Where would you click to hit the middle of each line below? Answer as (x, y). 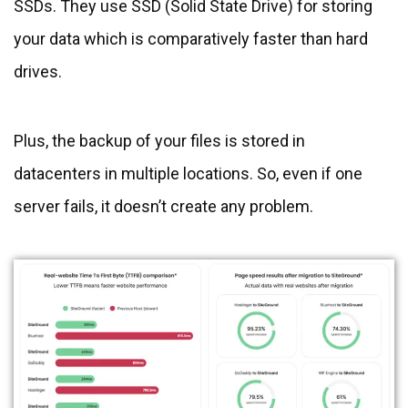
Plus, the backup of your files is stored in (159, 141)
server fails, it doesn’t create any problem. (163, 207)
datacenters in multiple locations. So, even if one (188, 174)
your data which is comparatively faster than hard (191, 39)
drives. (38, 72)
